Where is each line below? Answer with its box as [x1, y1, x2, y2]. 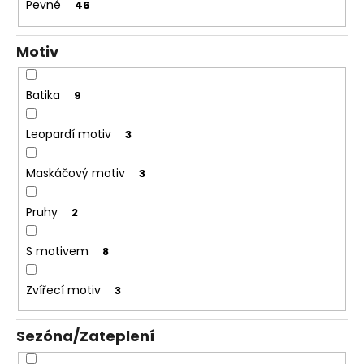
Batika [25, 86, 60, 103]
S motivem [25, 242, 89, 259]
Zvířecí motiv [25, 281, 101, 298]
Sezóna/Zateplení [16, 326, 154, 347]
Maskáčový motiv [25, 164, 125, 181]
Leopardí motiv [25, 125, 111, 142]
